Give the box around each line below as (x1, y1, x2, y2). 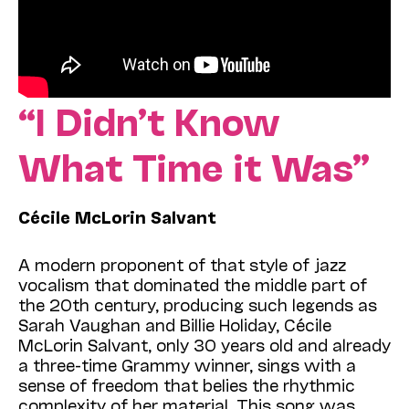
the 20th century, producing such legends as (18, 294, 377, 315)
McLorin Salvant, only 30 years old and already (18, 334, 391, 355)
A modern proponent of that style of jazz (18, 254, 346, 275)
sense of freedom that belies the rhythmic (18, 374, 355, 395)
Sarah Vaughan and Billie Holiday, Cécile (18, 314, 331, 335)
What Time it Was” (18, 143, 370, 188)
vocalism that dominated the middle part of (18, 274, 367, 295)
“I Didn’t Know (18, 98, 280, 142)
